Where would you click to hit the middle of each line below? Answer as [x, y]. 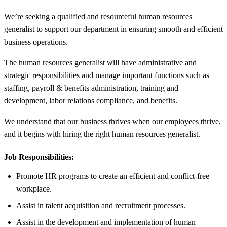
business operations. [36, 42]
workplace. [34, 188]
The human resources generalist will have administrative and [100, 62]
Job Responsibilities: [39, 157]
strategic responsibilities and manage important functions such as [107, 75]
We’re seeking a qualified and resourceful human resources [98, 16]
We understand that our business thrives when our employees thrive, [112, 121]
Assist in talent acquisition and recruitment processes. [101, 205]
